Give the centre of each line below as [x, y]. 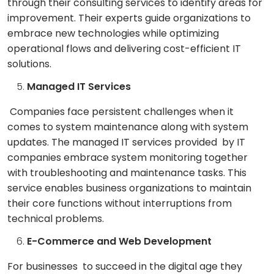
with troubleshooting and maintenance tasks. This [127, 173]
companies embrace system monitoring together [128, 158]
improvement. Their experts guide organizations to [130, 18]
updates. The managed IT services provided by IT [126, 143]
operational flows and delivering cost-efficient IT [124, 49]
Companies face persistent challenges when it [120, 112]
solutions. [29, 64]
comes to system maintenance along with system [128, 127]
